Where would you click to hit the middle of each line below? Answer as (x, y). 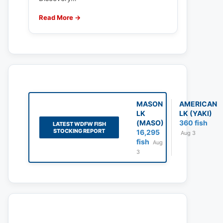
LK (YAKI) (196, 113)
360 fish (193, 123)
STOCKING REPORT (79, 131)
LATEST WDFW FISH (79, 124)
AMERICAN (198, 104)
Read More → (60, 17)
